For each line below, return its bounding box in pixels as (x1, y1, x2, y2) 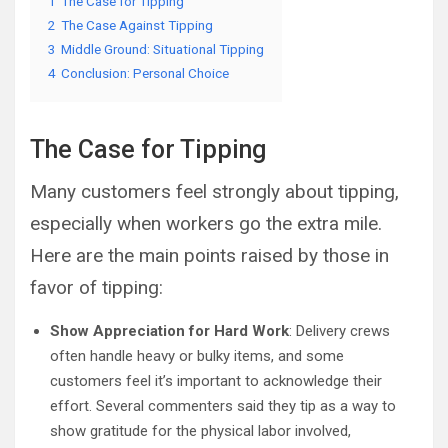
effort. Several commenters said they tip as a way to (50, 396, 396, 415)
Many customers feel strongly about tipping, (30, 179, 399, 203)
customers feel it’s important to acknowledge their (50, 371, 382, 390)
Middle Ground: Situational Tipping (61, 40, 264, 57)
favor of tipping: (30, 275, 163, 299)
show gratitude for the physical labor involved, (50, 421, 351, 440)
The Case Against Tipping (61, 16, 213, 33)
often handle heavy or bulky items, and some (50, 346, 344, 365)
